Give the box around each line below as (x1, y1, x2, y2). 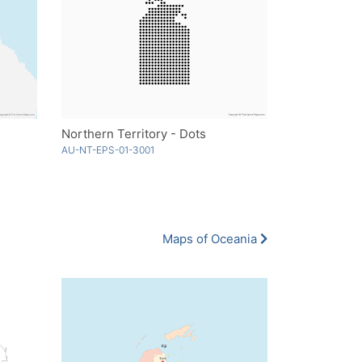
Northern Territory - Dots (61, 126, 206, 142)
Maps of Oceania (162, 231, 260, 247)
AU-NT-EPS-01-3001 (61, 144, 154, 157)
